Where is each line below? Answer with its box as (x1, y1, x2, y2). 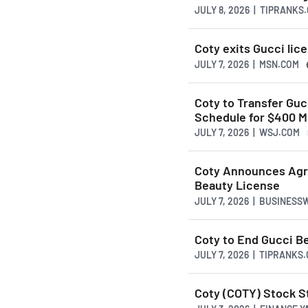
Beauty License (195, 177, 280, 193)
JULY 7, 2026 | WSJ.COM (195, 126, 300, 139)
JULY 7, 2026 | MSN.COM (195, 58, 299, 70)
